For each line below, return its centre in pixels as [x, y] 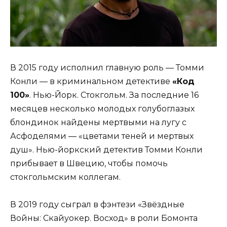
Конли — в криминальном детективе [91, 81]
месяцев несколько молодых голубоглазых [102, 108]
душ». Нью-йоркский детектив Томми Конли [106, 149]
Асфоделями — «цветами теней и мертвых [102, 136]
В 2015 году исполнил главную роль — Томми [107, 67]
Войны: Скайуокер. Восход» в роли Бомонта [104, 218]
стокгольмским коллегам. [65, 177]
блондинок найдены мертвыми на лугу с [98, 122]
